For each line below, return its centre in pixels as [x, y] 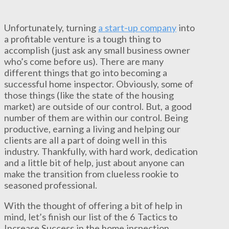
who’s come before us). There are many [84, 61]
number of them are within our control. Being [96, 117]
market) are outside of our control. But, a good [98, 106]
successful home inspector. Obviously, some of [99, 84]
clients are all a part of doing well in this [85, 140]
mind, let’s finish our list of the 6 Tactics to [91, 217]
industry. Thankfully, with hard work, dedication [101, 151]
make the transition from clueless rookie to [91, 174]
